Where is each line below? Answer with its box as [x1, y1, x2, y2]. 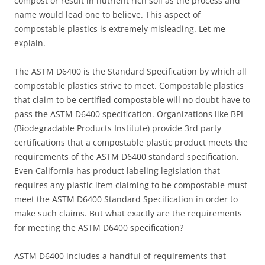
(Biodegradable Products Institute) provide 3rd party [14, 122, 221, 134]
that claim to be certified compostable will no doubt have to [14, 93, 250, 105]
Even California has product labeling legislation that [14, 164, 220, 176]
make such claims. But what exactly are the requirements [14, 207, 242, 219]
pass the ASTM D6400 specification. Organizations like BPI [14, 108, 243, 119]
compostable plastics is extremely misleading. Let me [14, 22, 225, 34]
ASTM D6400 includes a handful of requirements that [14, 250, 226, 261]
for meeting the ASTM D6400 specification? [14, 221, 183, 233]
